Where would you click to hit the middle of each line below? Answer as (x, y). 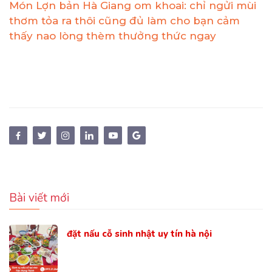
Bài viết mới (39, 198)
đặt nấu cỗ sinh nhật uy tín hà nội (139, 234)
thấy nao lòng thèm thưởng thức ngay (113, 36)
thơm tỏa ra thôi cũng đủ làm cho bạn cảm (124, 21)
